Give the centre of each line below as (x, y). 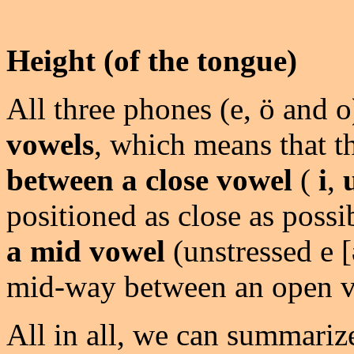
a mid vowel (86, 251)
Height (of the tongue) (152, 60)
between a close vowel (149, 180)
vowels (50, 144)
